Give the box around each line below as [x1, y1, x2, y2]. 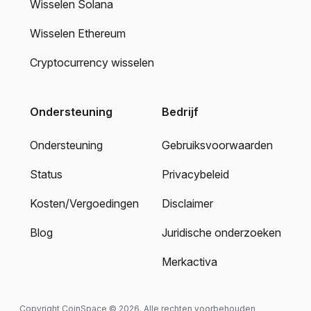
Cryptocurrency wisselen [30, 55, 154, 69]
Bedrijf [162, 104, 199, 119]
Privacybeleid [162, 167, 229, 181]
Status [30, 167, 62, 181]
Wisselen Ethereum [30, 26, 126, 40]
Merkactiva [162, 254, 217, 269]
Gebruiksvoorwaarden [162, 137, 273, 152]
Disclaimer [162, 196, 213, 210]
